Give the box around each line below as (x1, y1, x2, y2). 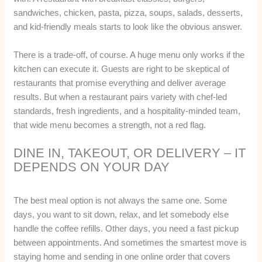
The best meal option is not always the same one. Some (13, 195, 227, 205)
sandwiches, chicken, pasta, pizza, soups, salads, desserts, (13, 7, 243, 18)
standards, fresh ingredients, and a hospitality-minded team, (13, 105, 241, 116)
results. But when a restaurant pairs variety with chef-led (13, 91, 227, 102)
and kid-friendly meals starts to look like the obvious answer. (13, 21, 243, 32)
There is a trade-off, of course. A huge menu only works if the (13, 49, 245, 60)
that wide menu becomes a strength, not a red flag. (13, 119, 206, 130)
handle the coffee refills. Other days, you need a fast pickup (13, 223, 239, 233)
